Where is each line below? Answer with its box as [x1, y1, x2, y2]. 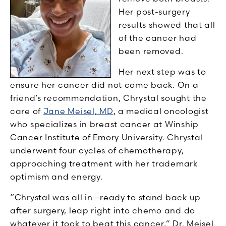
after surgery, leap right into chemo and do [10, 205, 195, 216]
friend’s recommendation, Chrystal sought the [10, 93, 207, 103]
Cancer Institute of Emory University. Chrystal [10, 132, 203, 143]
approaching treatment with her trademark [10, 158, 198, 169]
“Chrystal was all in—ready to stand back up [10, 192, 201, 203]
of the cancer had [119, 33, 197, 43]
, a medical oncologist [113, 106, 209, 117]
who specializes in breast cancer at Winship [10, 119, 199, 130]
